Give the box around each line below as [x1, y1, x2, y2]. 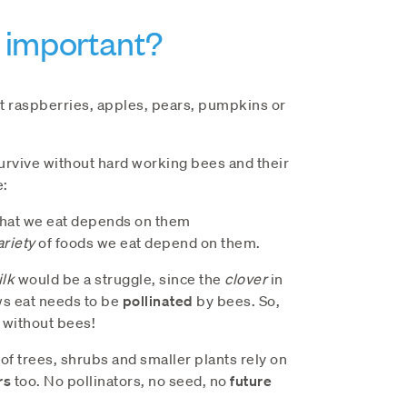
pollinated [122, 291, 194, 310]
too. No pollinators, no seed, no [11, 371, 230, 390]
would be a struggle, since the [15, 269, 224, 288]
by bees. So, [193, 291, 280, 310]
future [230, 371, 272, 390]
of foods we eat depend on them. [35, 233, 261, 252]
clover [224, 269, 267, 288]
